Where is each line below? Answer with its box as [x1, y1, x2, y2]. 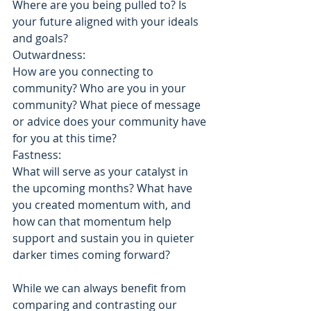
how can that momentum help [12, 214, 174, 229]
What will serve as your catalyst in [12, 164, 191, 179]
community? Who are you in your [12, 81, 189, 96]
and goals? [12, 31, 68, 46]
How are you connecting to [12, 64, 156, 79]
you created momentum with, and [12, 197, 194, 212]
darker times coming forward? [12, 247, 173, 262]
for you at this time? [12, 131, 117, 146]
